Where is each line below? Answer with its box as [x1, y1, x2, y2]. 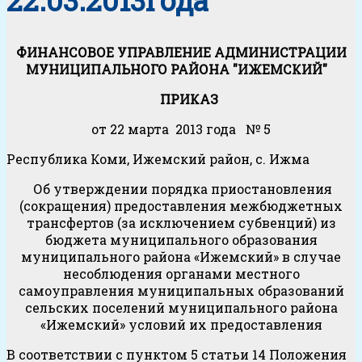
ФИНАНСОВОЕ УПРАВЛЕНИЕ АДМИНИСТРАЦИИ [15, 44, 347, 61]
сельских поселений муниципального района [24, 299, 338, 317]
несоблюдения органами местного [62, 265, 300, 283]
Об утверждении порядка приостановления [30, 180, 332, 198]
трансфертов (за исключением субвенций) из [26, 214, 336, 232]
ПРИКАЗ [144, 90, 218, 108]
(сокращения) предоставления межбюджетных [19, 197, 343, 215]
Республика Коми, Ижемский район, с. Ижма [6, 150, 309, 168]
